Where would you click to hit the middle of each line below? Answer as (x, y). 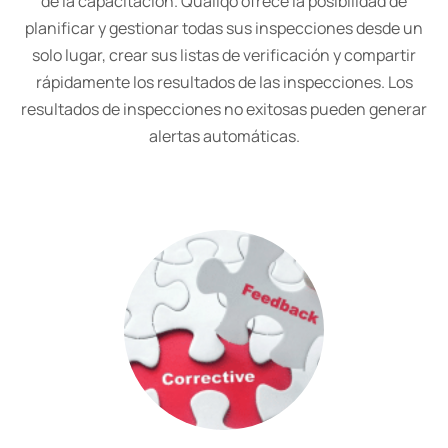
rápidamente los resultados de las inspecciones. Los (224, 82)
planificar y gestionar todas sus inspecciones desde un (224, 28)
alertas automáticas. (224, 136)
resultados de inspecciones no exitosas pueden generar (224, 109)
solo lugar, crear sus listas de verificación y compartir (224, 55)
